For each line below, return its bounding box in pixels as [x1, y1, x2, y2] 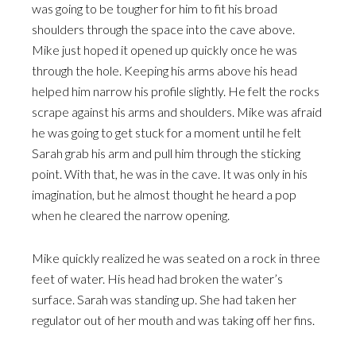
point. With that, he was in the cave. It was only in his [32, 166, 308, 181]
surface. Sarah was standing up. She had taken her [32, 292, 296, 307]
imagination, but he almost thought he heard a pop [32, 187, 296, 202]
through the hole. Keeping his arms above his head [32, 63, 297, 78]
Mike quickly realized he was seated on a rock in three [32, 250, 320, 265]
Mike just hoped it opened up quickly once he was [32, 42, 297, 57]
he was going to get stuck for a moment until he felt [32, 125, 301, 140]
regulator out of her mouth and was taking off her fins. [32, 312, 315, 327]
